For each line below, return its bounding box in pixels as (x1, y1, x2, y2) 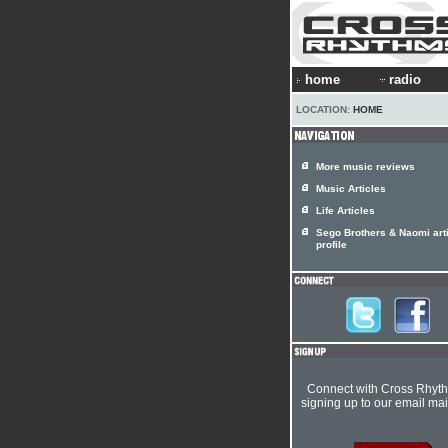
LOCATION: (296, 104, 353, 115)
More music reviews (316, 161, 415, 172)
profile (316, 239, 347, 253)
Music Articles (316, 183, 386, 194)
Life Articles (316, 205, 375, 216)
